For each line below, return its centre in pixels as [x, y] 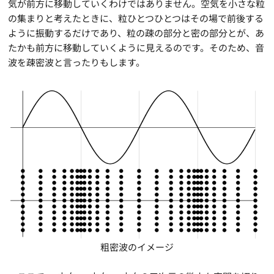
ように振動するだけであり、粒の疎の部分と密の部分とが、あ [136, 32]
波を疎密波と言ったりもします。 [77, 62]
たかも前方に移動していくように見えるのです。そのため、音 [136, 47]
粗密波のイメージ [137, 247]
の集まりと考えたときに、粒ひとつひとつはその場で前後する [136, 18]
